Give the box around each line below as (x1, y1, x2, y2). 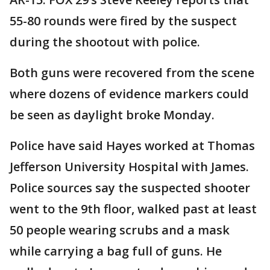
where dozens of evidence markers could (10, 85, 249, 102)
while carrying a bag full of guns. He (10, 242, 222, 259)
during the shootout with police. (10, 33, 200, 50)
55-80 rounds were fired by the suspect (10, 12, 237, 29)
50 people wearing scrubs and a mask (10, 221, 230, 238)
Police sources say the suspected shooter (10, 179, 250, 196)
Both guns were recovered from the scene (10, 64, 254, 81)
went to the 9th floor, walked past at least (10, 200, 257, 217)
